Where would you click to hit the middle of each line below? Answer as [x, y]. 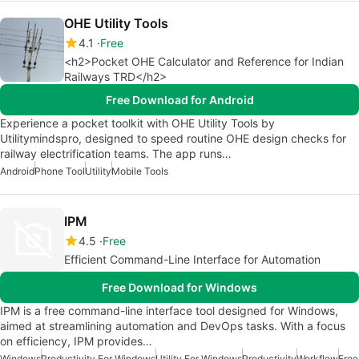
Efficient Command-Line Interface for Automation [192, 259]
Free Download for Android [179, 100]
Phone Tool [60, 171]
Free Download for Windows [179, 287]
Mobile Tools [140, 171]
